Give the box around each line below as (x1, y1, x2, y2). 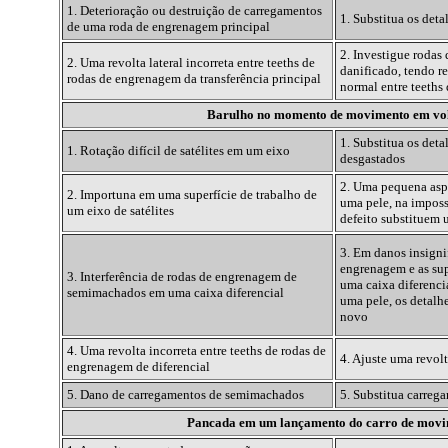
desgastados (339, 151, 405, 167)
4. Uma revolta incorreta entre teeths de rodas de (66, 343, 326, 359)
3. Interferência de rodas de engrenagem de (66, 269, 297, 285)
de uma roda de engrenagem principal (66, 19, 270, 35)
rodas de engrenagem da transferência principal (66, 71, 321, 87)
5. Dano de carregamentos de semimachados (66, 387, 304, 403)
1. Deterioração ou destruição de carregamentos (66, 3, 322, 19)
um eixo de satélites (66, 203, 174, 219)
